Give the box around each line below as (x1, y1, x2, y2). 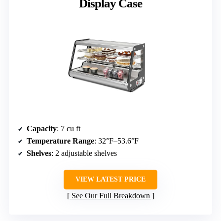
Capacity (27, 124, 57, 133)
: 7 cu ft (57, 124, 80, 133)
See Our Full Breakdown (71, 191, 150, 200)
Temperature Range (27, 137, 94, 146)
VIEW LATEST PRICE (75, 176, 146, 184)
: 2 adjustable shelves (51, 149, 117, 158)
